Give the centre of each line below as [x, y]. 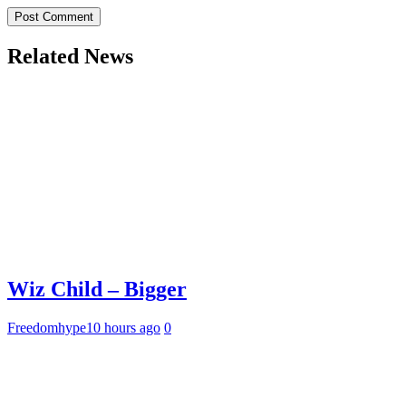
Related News [70, 56]
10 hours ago [123, 328]
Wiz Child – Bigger [97, 290]
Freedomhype [47, 328]
